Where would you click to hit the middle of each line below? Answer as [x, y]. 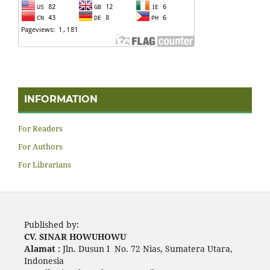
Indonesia [44, 261]
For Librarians [45, 165]
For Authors [40, 147]
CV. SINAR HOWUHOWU [75, 237]
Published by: [51, 225]
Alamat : [42, 249]
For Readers [40, 129]
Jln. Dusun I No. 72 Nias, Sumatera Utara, [146, 249]
